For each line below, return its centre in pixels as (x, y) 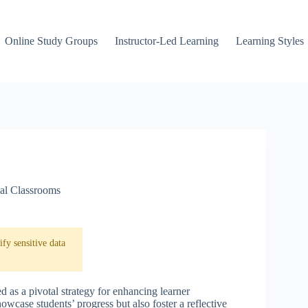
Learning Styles (270, 41)
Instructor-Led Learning (167, 41)
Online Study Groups (52, 41)
